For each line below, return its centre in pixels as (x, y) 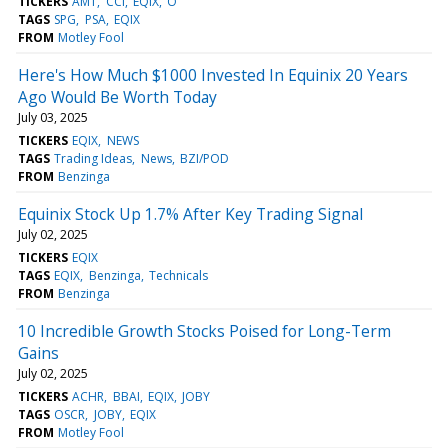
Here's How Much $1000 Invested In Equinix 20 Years (213, 74)
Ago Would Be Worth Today (117, 96)
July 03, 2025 (53, 117)
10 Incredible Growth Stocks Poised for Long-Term (204, 330)
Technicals (178, 275)
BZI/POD (204, 158)
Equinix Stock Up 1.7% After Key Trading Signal (190, 213)
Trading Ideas (93, 158)
